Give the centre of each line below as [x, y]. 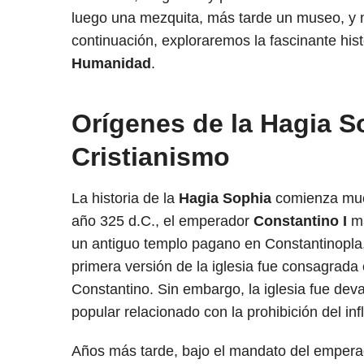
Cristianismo [151, 156]
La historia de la [125, 198]
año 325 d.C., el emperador [162, 221]
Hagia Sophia [225, 198]
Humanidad [111, 63]
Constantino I [300, 221]
